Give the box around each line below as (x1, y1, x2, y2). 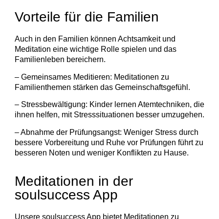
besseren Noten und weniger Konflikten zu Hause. (15, 148, 189, 157)
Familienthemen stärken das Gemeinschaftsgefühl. (15, 83, 190, 91)
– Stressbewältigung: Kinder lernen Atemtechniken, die (15, 100, 204, 109)
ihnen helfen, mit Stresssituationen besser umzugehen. (15, 110, 204, 119)
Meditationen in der (15, 173, 133, 189)
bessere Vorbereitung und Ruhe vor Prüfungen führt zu (15, 138, 203, 147)
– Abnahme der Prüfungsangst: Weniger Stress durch (15, 128, 198, 136)
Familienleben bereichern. (15, 55, 106, 64)
